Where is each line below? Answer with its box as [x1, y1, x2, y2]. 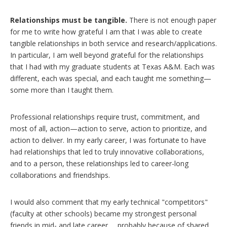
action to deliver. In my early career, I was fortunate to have [10, 135, 206, 145]
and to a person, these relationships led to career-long [10, 158, 188, 168]
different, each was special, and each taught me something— [10, 73, 211, 83]
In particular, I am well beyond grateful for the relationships [10, 50, 204, 60]
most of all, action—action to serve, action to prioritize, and [10, 123, 207, 133]
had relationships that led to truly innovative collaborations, [10, 146, 204, 157]
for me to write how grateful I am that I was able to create [10, 26, 202, 36]
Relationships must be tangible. [10, 15, 127, 25]
